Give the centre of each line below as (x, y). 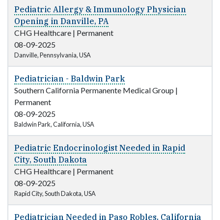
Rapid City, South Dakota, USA (55, 194)
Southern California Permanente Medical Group (94, 90)
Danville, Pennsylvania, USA (53, 55)
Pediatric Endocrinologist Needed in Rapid (100, 148)
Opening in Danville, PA (61, 21)
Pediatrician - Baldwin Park (69, 79)
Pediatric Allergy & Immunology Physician (100, 10)
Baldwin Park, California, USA (54, 124)
